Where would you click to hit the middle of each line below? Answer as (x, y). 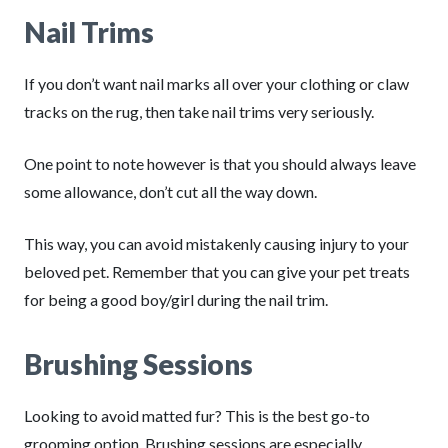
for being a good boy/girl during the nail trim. (176, 299)
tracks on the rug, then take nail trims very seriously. (199, 111)
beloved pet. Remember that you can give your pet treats (217, 271)
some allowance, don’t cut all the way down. (170, 191)
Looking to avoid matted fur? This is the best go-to (197, 415)
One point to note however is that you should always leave (220, 163)
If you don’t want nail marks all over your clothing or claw (216, 83)
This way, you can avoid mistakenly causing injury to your (216, 243)
